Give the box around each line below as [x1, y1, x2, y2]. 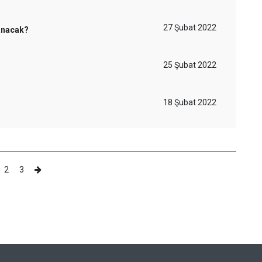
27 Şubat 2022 [163, 23, 216, 32]
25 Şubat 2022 [163, 60, 216, 70]
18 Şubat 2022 [163, 98, 216, 107]
